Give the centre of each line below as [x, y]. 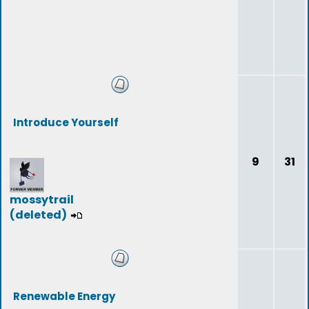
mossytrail [42, 200]
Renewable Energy [64, 296]
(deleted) [38, 215]
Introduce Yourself [66, 122]
